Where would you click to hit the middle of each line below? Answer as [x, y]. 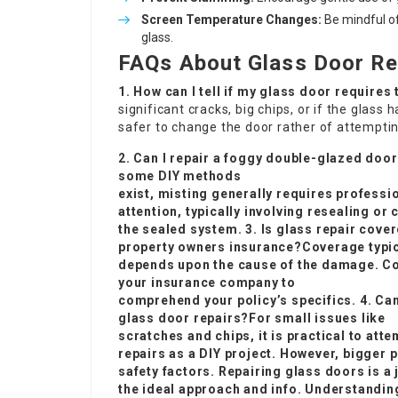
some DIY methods [180, 176]
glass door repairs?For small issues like [252, 318]
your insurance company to [207, 283]
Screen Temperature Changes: [231, 20]
